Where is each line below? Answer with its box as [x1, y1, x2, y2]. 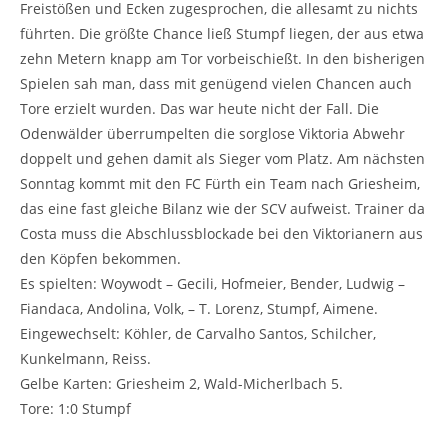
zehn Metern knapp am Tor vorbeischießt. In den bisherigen [20, 48, 425, 68]
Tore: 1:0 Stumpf [20, 398, 131, 418]
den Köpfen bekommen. [20, 248, 181, 268]
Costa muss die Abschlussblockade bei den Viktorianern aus [20, 223, 423, 243]
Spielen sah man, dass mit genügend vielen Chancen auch [20, 73, 412, 93]
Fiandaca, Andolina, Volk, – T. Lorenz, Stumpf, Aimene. [20, 298, 378, 318]
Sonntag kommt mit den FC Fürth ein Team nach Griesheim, [20, 173, 420, 193]
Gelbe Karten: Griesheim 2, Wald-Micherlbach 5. [20, 373, 343, 393]
